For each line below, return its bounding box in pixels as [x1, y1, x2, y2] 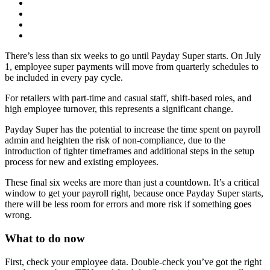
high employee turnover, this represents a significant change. [5, 104, 236, 115]
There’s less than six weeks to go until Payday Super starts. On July [5, 51, 261, 61]
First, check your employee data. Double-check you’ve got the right [5, 256, 262, 267]
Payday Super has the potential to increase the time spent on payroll [5, 124, 260, 135]
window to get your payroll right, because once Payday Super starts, [5, 188, 263, 199]
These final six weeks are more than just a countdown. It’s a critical [5, 177, 259, 188]
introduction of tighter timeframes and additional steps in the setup [5, 146, 254, 157]
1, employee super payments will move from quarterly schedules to [5, 61, 259, 72]
